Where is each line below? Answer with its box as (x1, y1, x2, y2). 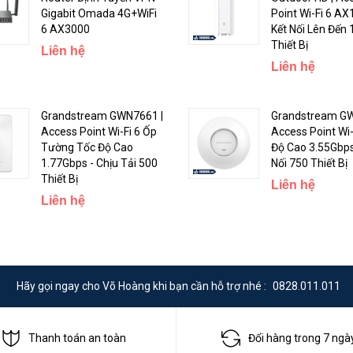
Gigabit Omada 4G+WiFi (40, 6, 157, 20)
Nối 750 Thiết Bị (271, 156, 347, 169)
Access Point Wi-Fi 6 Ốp (40, 124, 157, 138)
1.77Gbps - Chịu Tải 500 (40, 156, 158, 169)
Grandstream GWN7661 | (40, 109, 163, 122)
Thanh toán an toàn (28, 332, 126, 345)
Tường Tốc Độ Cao (40, 140, 133, 154)
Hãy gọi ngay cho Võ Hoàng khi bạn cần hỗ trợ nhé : (17, 279, 269, 292)
